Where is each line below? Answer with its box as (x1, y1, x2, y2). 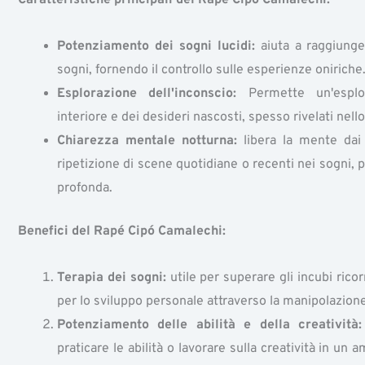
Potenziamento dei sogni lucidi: (57, 37, 255, 55)
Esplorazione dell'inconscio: (57, 85, 237, 102)
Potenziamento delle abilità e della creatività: (57, 316, 362, 333)
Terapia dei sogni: (57, 269, 166, 286)
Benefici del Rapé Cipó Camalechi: (18, 222, 226, 240)
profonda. (57, 179, 112, 196)
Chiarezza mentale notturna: (57, 132, 237, 149)
